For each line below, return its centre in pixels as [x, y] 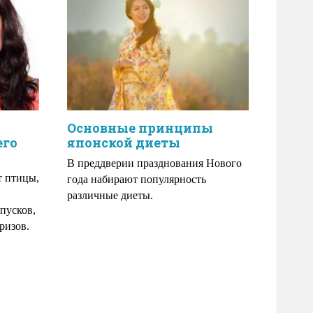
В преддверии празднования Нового [154, 163]
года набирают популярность [137, 179]
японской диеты [124, 143]
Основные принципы [140, 128]
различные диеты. [110, 195]
